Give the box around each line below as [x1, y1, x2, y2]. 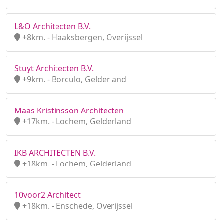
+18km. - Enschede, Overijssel [20, 200, 133, 211]
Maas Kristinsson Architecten [14, 105, 124, 116]
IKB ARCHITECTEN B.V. [14, 147, 96, 158]
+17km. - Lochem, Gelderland [20, 116, 131, 127]
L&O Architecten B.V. [14, 21, 91, 32]
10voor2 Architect [14, 189, 81, 200]
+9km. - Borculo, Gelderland [20, 74, 126, 85]
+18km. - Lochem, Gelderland [20, 158, 131, 169]
